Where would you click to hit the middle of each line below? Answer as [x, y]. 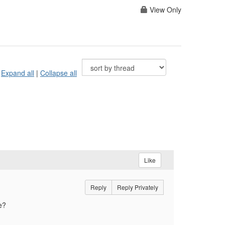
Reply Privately [137, 187]
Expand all [18, 73]
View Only [164, 10]
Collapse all [59, 73]
